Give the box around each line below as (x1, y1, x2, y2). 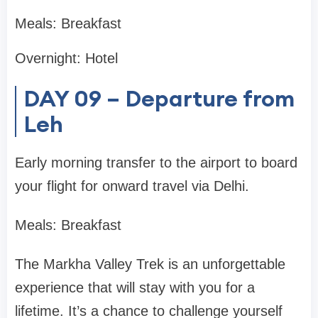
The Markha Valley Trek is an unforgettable (15, 256, 285, 273)
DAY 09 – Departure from (23, 84, 295, 114)
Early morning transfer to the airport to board (15, 155, 297, 171)
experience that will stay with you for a (15, 280, 255, 296)
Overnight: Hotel (15, 50, 118, 67)
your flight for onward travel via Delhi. (15, 178, 249, 194)
